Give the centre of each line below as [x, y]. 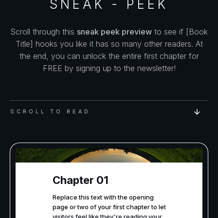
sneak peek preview [114, 31]
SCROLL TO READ [50, 112]
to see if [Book [180, 31]
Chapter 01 [80, 180]
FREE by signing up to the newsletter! [109, 68]
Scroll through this [44, 31]
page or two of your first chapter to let [109, 207]
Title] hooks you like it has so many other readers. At [109, 44]
